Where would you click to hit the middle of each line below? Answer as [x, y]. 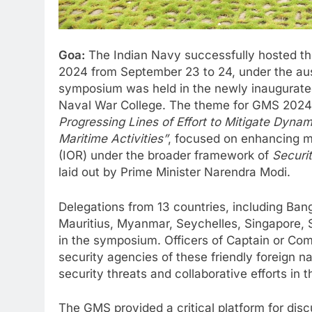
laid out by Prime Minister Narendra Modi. [174, 172]
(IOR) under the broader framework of [165, 156]
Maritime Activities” [113, 139]
